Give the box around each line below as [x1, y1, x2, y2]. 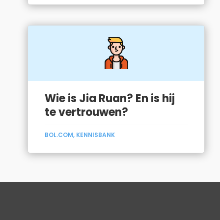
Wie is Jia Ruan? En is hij [45, 90, 175, 106]
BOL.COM [45, 130, 74, 139]
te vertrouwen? [45, 104, 129, 120]
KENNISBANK [76, 130, 115, 139]
